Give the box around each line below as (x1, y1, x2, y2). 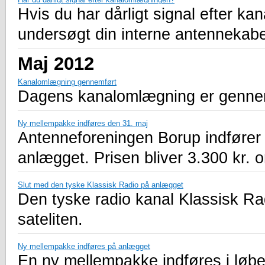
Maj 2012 (18, 53, 94, 73)
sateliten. (18, 210, 83, 228)
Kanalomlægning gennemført (18, 77, 117, 86)
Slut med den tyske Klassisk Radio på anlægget (18, 180, 183, 189)
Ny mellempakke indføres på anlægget (18, 241, 150, 251)
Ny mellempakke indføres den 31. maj (18, 118, 148, 128)
